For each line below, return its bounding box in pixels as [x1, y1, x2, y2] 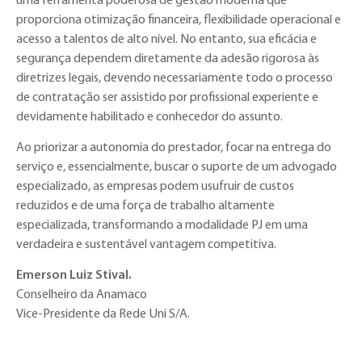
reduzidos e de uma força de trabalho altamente [16, 199, 275, 213]
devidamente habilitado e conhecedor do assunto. [16, 110, 283, 124]
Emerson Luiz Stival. [16, 269, 132, 283]
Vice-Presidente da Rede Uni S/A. [16, 308, 190, 322]
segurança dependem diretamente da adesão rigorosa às [16, 52, 319, 65]
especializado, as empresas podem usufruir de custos [16, 179, 294, 193]
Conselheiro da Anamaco [16, 288, 147, 302]
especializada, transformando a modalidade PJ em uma [16, 218, 308, 232]
